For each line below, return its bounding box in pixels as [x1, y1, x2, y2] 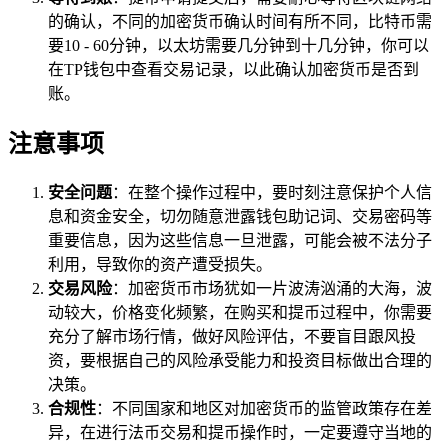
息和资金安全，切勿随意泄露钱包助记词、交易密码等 [48, 208, 432, 226]
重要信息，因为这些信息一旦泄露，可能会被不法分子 [48, 232, 432, 250]
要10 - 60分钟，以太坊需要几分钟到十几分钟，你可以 [48, 37, 429, 55]
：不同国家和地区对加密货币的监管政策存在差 [96, 400, 432, 418]
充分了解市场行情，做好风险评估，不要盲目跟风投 [48, 328, 416, 346]
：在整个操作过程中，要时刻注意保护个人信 [112, 184, 432, 202]
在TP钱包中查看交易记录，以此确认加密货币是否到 [48, 61, 419, 79]
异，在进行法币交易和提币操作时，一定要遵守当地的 [48, 424, 432, 442]
